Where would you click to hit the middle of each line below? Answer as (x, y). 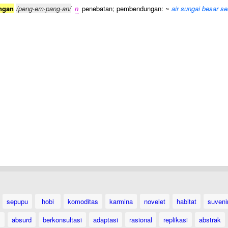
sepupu (17, 201)
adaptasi (106, 220)
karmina (121, 201)
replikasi (176, 220)
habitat (187, 201)
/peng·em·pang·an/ (44, 8)
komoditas (83, 201)
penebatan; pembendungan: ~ (125, 8)
